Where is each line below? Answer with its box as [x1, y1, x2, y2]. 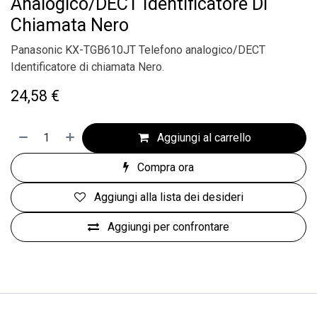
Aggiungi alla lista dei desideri [93, 190, 243, 204]
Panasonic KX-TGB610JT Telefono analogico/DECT [11, 42, 265, 57]
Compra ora [137, 160, 194, 174]
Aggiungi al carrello [156, 130, 251, 144]
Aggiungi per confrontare [108, 219, 229, 234]
